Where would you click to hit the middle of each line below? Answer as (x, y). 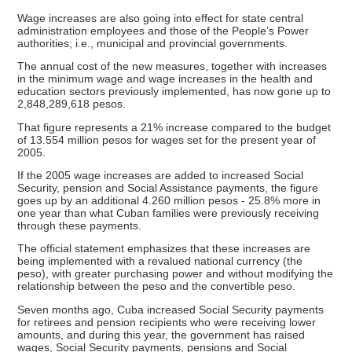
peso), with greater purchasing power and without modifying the (176, 274)
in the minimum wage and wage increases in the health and (165, 79)
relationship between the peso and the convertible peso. (157, 286)
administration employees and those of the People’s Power (163, 30)
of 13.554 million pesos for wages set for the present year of (167, 139)
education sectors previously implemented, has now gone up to (174, 92)
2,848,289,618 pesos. (72, 104)
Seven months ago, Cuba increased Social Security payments (171, 309)
